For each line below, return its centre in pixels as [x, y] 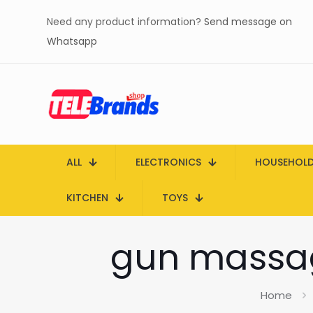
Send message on [248, 22]
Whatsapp [72, 41]
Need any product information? [125, 22]
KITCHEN [87, 198]
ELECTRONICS [168, 162]
